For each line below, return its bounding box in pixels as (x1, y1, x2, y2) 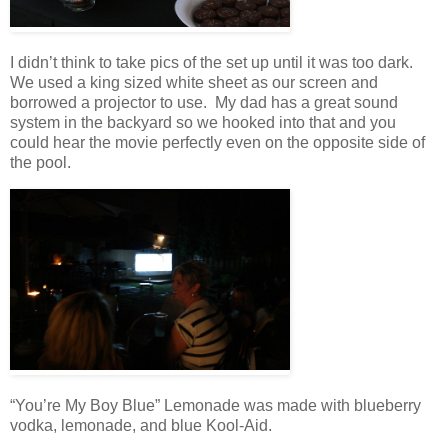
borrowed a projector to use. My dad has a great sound (10, 93, 398, 111)
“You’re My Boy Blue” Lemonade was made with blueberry (10, 396, 421, 414)
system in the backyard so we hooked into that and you (10, 113, 396, 131)
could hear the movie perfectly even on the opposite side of (10, 133, 425, 151)
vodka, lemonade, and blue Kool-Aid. (10, 416, 272, 434)
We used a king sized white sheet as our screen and (10, 73, 378, 91)
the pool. (10, 153, 71, 171)
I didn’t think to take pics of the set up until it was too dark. (10, 53, 417, 71)
